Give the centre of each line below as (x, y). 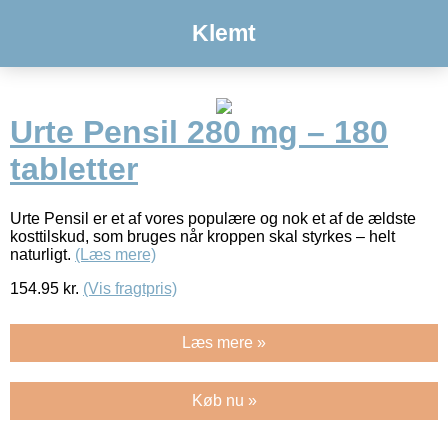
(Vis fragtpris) (130, 288)
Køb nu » (224, 400)
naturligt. (42, 254)
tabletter (74, 169)
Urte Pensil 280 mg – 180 (199, 132)
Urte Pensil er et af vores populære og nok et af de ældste (213, 218)
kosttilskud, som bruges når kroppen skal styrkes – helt (202, 236)
